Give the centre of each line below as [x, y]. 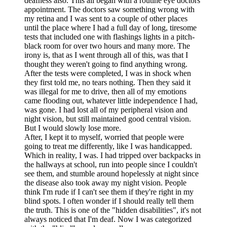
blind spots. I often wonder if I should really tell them [109, 201]
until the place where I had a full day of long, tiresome [110, 27]
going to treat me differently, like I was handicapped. [108, 146]
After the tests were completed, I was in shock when [108, 73]
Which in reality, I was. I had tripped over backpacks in [112, 155]
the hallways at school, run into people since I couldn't [111, 164]
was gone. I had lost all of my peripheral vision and [106, 109]
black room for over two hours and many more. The [107, 46]
